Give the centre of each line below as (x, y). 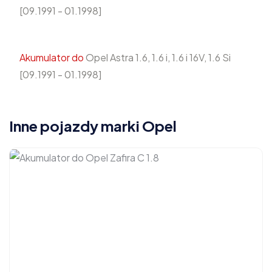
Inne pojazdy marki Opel (93, 125)
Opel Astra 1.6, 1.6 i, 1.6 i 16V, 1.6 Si (157, 57)
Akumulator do (52, 57)
